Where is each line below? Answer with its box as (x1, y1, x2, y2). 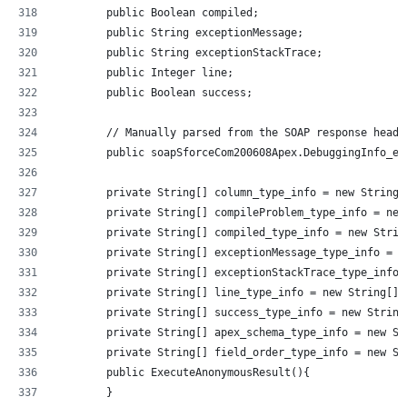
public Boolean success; (55, 85, 253, 99)
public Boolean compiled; (55, 5, 259, 19)
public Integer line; (55, 65, 233, 79)
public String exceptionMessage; (55, 25, 303, 39)
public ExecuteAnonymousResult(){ (55, 365, 310, 379)
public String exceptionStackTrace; (55, 45, 323, 59)
